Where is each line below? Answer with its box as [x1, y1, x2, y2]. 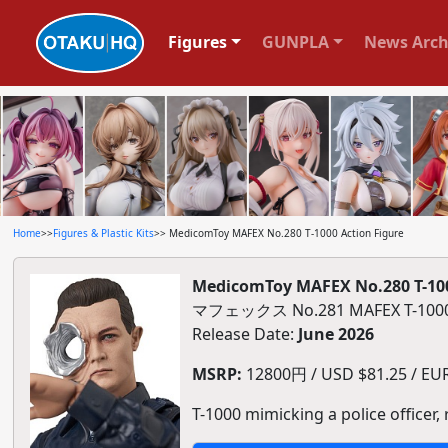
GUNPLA [261, 30, 329, 53]
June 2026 [297, 323, 374, 345]
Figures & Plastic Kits [52, 226, 154, 240]
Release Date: [191, 323, 298, 345]
